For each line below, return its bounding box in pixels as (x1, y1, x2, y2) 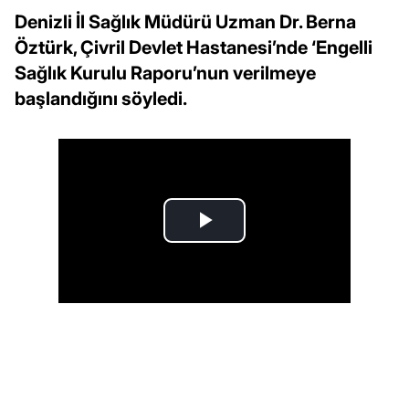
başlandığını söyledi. (15, 87, 187, 110)
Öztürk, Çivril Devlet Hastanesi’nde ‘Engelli (15, 36, 372, 58)
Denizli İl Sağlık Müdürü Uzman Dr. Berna (15, 10, 356, 33)
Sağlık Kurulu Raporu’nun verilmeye (15, 61, 316, 84)
